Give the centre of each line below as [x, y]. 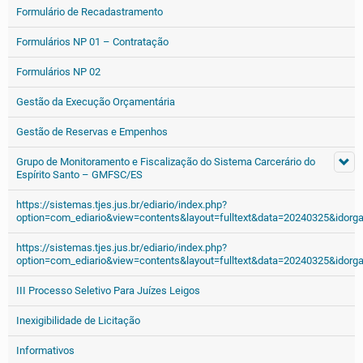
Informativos [45, 350]
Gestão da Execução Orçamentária [96, 102]
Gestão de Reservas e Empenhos [92, 132]
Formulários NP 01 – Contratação [92, 42]
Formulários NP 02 [58, 72]
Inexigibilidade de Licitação [78, 320]
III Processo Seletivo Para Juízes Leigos [108, 290]
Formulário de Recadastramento [90, 12]
